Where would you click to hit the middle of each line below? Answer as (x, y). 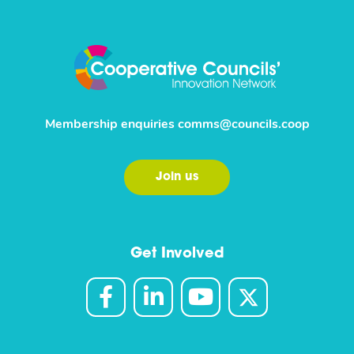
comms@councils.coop (243, 124)
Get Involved (177, 254)
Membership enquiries (111, 124)
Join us (177, 177)
